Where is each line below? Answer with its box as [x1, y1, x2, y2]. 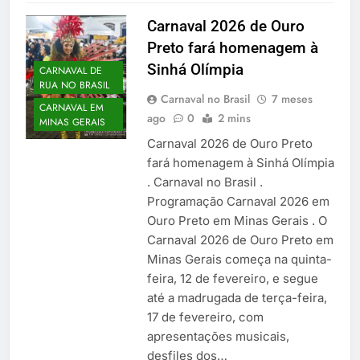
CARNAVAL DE [39, 63, 102, 78]
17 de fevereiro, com [146, 309, 264, 325]
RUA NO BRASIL [39, 77, 109, 92]
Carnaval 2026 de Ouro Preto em [146, 232, 333, 248]
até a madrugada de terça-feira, [146, 290, 327, 306]
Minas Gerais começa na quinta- [146, 252, 332, 268]
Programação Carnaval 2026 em [146, 194, 329, 210]
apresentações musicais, [146, 329, 289, 345]
